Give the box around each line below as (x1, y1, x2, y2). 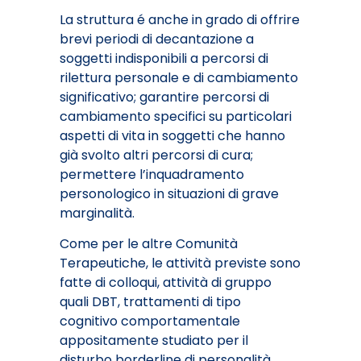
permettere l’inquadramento (60, 165, 244, 185)
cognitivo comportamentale (60, 312, 240, 331)
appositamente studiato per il (60, 331, 248, 351)
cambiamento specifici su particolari (60, 107, 292, 127)
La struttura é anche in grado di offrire (60, 10, 300, 30)
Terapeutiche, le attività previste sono (60, 254, 301, 273)
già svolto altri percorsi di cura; (60, 146, 253, 165)
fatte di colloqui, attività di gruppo (60, 273, 272, 293)
